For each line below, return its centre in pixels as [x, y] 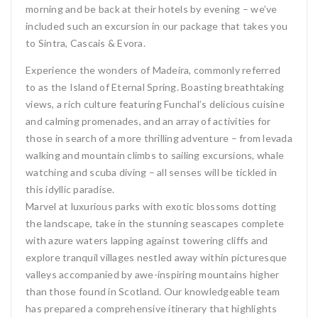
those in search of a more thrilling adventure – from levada [159, 138]
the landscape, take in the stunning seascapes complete [155, 223]
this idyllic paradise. [70, 189]
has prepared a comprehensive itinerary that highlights [152, 308]
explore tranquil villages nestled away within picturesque [157, 257]
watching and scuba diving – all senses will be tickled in [152, 172]
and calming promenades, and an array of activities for [148, 121]
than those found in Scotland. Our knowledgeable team [153, 291]
